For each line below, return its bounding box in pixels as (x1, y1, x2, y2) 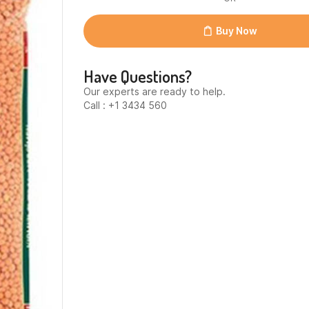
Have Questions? (83, 66, 192, 88)
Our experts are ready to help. (83, 86, 226, 98)
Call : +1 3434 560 (83, 99, 168, 112)
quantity (83, 9, 123, 21)
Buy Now (215, 25, 257, 37)
